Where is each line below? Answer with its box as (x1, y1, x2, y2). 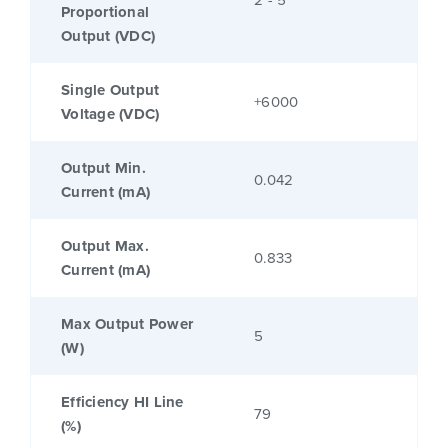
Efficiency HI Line (61, 391, 184, 414)
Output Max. (61, 235, 149, 258)
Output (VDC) (61, 25, 155, 48)
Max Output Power (61, 313, 193, 336)
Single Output (61, 79, 160, 102)
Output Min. (61, 157, 146, 180)
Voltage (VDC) (61, 103, 160, 126)
